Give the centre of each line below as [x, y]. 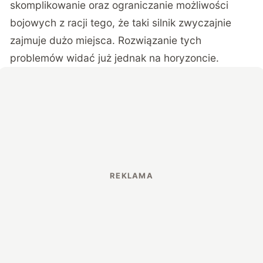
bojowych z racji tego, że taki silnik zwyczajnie [121, 23]
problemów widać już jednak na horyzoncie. [115, 58]
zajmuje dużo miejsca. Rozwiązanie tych [106, 41]
